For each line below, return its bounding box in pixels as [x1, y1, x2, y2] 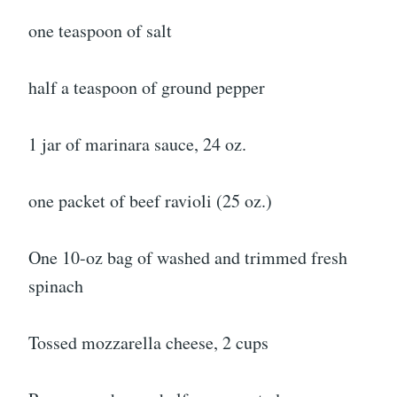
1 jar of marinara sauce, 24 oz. [28, 131, 246, 156]
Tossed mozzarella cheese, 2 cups [28, 330, 269, 354]
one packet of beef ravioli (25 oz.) [28, 188, 272, 213]
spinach [28, 273, 83, 298]
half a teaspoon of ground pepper [28, 74, 265, 99]
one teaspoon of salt [28, 18, 172, 43]
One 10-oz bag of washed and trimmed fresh [28, 245, 347, 269]
